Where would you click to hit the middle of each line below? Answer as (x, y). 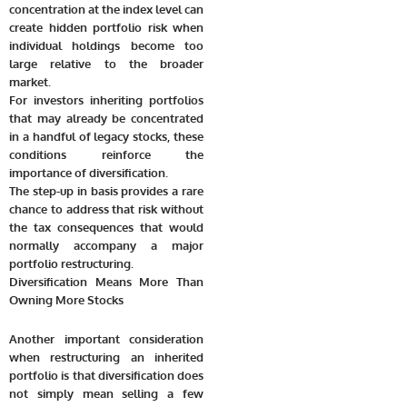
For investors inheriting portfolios (106, 100)
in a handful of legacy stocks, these (106, 137)
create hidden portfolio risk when (106, 28)
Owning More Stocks (66, 300)
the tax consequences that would (106, 228)
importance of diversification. (89, 173)
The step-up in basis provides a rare (106, 191)
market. (30, 82)
